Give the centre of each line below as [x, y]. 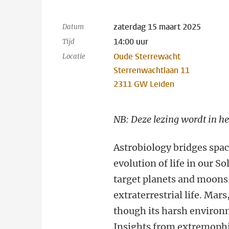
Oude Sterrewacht [147, 56]
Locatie [74, 56]
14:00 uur [131, 42]
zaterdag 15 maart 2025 [157, 27]
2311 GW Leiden [144, 84]
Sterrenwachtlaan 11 [152, 70]
